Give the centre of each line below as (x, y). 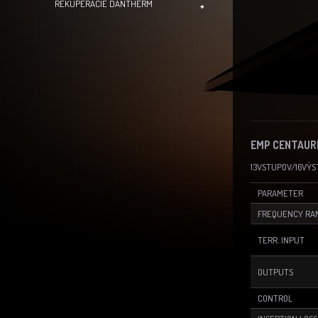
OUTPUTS (275, 272)
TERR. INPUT (281, 240)
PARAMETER (280, 193)
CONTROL (275, 298)
